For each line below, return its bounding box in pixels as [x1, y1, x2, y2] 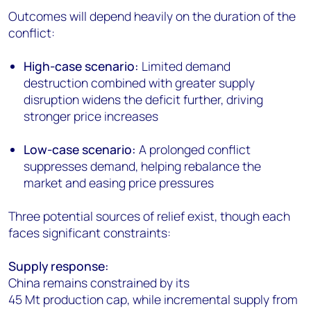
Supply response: [8, 258, 109, 275]
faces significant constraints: [8, 224, 171, 242]
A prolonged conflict [136, 141, 251, 158]
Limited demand [139, 58, 231, 75]
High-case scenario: [24, 58, 140, 75]
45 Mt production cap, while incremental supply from [8, 291, 298, 308]
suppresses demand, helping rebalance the [24, 158, 262, 175]
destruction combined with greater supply [24, 74, 255, 92]
